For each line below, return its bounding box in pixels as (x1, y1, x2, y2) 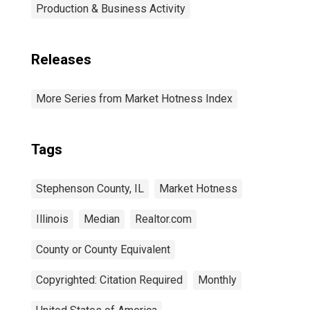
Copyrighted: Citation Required (36, 273, 183, 286)
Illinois (36, 212, 69, 226)
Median (84, 212, 120, 226)
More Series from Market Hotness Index (36, 92, 232, 105)
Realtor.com (135, 212, 192, 226)
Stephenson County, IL (36, 182, 144, 195)
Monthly (198, 273, 237, 286)
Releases (31, 51, 91, 68)
